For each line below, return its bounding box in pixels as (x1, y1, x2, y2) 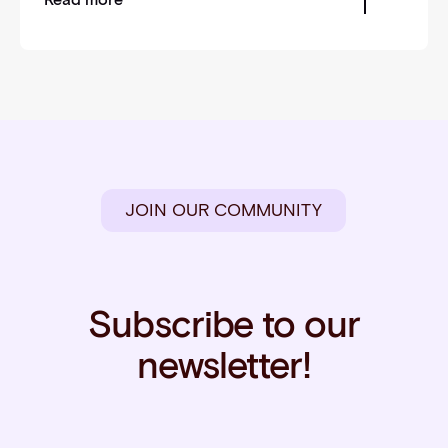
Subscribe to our (88, 301, 360, 348)
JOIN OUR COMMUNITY (125, 199, 323, 222)
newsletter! (137, 342, 311, 389)
